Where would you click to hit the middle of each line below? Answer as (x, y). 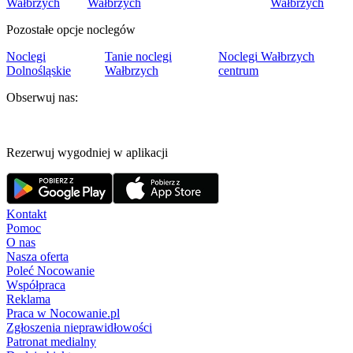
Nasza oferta (37, 257)
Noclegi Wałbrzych (267, 57)
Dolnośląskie (39, 71)
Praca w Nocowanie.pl (63, 314)
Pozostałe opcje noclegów (71, 30)
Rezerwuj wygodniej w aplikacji (87, 153)
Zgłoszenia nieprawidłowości (79, 328)
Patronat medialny (51, 342)
